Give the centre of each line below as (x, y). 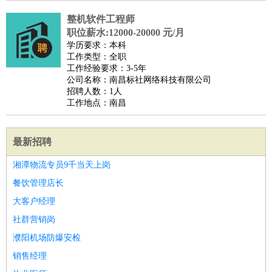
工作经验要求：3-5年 (107, 68)
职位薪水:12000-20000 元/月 (126, 32)
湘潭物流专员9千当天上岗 (62, 165)
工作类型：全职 (97, 57)
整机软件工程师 (101, 19)
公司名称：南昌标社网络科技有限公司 (139, 80)
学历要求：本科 (97, 45)
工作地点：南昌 (97, 103)
